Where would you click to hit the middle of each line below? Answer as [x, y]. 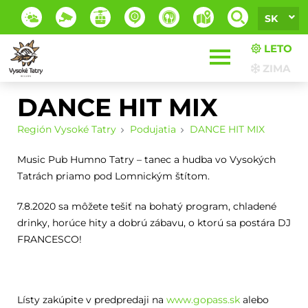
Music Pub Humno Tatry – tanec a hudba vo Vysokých [146, 159]
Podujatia [153, 129]
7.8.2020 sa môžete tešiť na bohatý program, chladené [146, 206]
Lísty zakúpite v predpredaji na [91, 300]
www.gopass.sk [203, 300]
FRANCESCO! [49, 239]
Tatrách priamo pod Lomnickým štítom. [113, 176]
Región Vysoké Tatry [66, 129]
